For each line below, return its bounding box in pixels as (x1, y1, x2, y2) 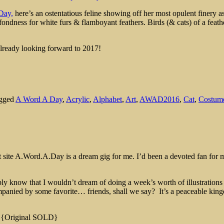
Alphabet (93, 95, 122, 104)
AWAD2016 (139, 95, 179, 104)
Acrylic (66, 95, 89, 104)
